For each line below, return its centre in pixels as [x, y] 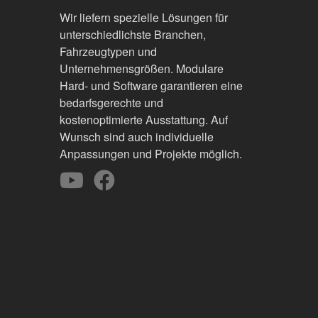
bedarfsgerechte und [111, 103]
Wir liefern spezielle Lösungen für [143, 17]
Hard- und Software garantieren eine [151, 86]
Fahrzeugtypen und [108, 51]
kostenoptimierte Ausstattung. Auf [143, 120]
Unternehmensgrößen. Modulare [141, 68]
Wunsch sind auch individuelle [136, 137]
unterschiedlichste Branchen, [132, 34]
